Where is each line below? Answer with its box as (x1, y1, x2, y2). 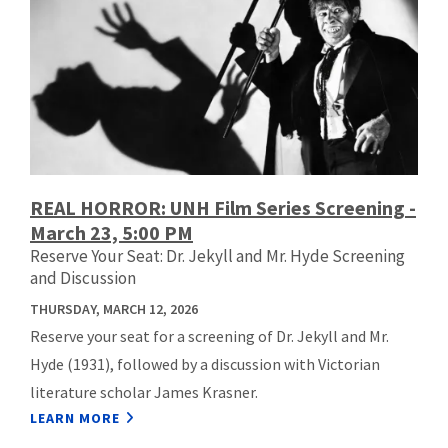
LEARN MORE (30, 409, 120, 428)
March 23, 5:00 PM (30, 220, 193, 246)
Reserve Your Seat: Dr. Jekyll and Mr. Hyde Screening (30, 245, 405, 268)
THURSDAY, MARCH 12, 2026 (30, 300, 198, 319)
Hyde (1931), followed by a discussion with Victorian (30, 354, 380, 375)
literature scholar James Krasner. (30, 382, 258, 403)
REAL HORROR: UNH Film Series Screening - (30, 195, 416, 221)
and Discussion (30, 267, 136, 290)
